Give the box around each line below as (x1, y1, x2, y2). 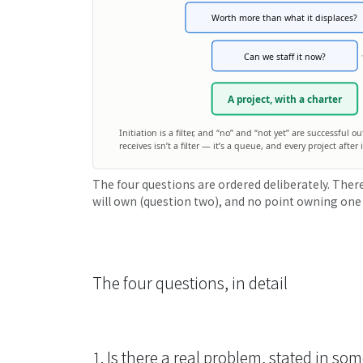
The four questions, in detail (92, 271, 288, 295)
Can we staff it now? (243, 50, 326, 62)
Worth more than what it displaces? (211, 12, 358, 24)
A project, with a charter (227, 92, 343, 105)
